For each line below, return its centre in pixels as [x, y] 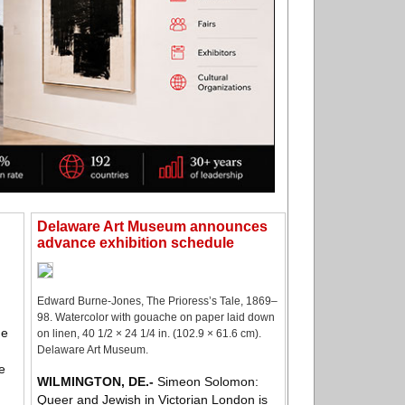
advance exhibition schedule [136, 243]
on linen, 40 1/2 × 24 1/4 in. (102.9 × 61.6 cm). [149, 334]
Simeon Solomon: [206, 382]
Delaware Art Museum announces [152, 226]
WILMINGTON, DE [91, 382]
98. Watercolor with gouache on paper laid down [156, 318]
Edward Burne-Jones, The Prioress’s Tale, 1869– [157, 301]
